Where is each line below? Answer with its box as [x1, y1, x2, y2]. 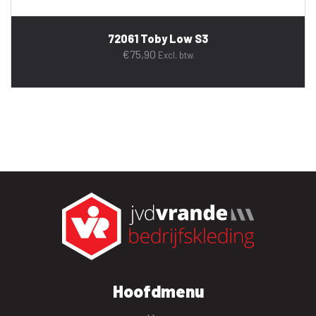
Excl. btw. [157, 49, 195, 61]
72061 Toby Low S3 [108, 31, 208, 45]
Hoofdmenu [112, 280, 204, 301]
